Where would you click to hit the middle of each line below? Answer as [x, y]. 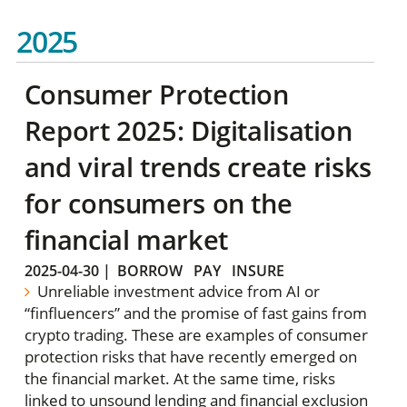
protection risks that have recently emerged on [190, 357]
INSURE [258, 271]
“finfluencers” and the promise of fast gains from [195, 313]
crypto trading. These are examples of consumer [196, 335]
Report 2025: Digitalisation [188, 130]
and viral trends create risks [198, 166]
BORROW [149, 271]
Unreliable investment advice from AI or [177, 292]
